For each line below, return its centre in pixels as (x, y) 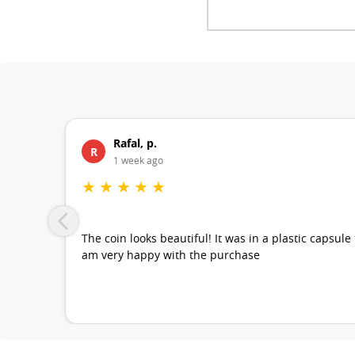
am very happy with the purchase (171, 256)
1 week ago (138, 161)
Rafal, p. (135, 143)
